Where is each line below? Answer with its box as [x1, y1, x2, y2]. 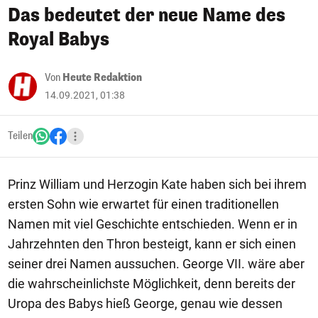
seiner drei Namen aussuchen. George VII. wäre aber [8, 256, 305, 271]
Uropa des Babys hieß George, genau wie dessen [8, 296, 283, 311]
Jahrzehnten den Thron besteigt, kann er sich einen [8, 236, 296, 251]
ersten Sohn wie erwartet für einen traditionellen [8, 197, 279, 212]
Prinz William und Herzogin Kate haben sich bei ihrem [8, 177, 307, 192]
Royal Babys [8, 28, 109, 51]
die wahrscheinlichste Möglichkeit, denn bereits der [8, 276, 295, 291]
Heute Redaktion [62, 71, 142, 84]
